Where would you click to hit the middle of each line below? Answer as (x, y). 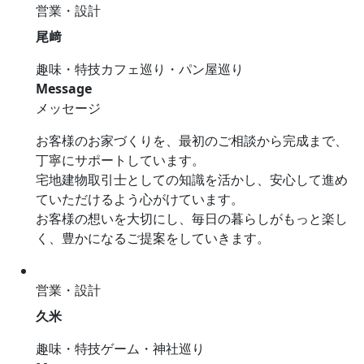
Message (64, 89)
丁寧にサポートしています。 (120, 160)
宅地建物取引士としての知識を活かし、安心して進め (192, 180)
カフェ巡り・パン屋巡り (172, 69)
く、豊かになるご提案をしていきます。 (153, 238)
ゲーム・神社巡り (153, 349)
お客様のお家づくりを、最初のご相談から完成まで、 (192, 141)
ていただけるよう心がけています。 (140, 199)
